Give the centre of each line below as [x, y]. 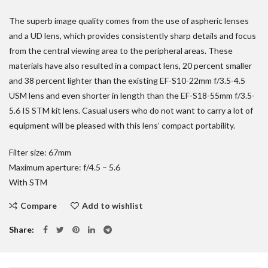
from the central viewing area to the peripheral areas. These [121, 51]
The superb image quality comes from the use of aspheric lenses [129, 21]
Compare [39, 206]
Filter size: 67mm [40, 153]
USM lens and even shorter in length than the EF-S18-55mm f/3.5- [132, 96]
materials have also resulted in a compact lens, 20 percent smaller [130, 66]
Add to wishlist [112, 206]
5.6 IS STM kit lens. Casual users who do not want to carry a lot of [131, 111]
